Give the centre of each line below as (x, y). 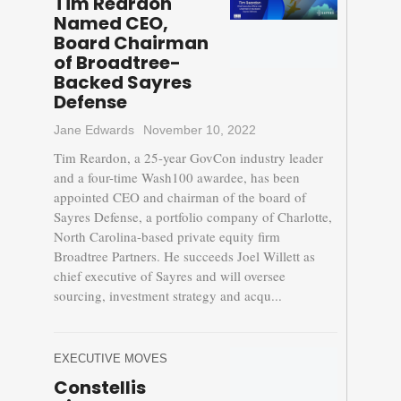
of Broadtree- (117, 63)
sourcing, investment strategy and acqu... (167, 296)
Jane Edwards (94, 130)
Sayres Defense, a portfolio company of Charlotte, (192, 217)
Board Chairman (131, 43)
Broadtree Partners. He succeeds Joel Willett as (184, 256)
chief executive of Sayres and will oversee (169, 276)
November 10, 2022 (199, 130)
